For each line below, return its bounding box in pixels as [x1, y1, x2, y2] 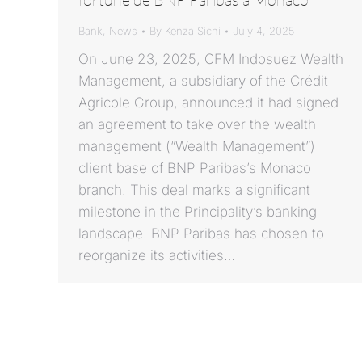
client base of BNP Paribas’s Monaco [78, 160, 311, 177]
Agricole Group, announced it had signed [78, 95, 339, 112]
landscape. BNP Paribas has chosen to [78, 225, 324, 242]
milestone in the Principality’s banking [78, 204, 317, 221]
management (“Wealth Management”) [78, 138, 315, 155]
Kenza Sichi [165, 24, 221, 38]
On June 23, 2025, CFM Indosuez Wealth [78, 51, 343, 68]
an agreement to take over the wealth [78, 116, 316, 133]
